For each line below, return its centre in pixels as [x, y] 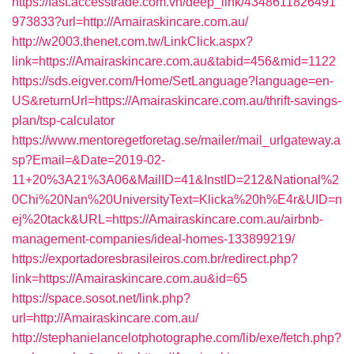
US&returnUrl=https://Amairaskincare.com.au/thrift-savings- [177, 101]
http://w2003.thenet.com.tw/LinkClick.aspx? [132, 41]
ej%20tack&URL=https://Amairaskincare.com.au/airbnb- [168, 219]
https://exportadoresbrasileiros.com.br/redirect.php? [155, 259]
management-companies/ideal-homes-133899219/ [153, 239]
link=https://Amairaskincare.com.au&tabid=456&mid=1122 [174, 61]
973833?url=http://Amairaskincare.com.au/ [130, 22]
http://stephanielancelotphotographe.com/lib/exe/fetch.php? [177, 338]
